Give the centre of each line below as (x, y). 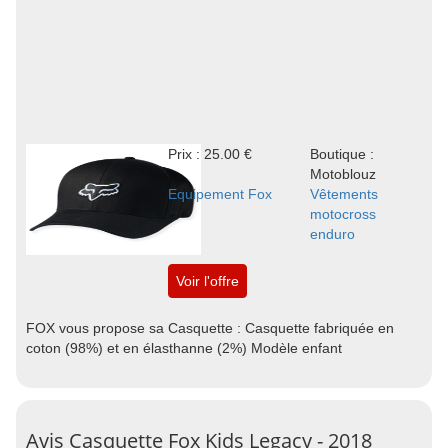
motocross (342, 214)
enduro (332, 234)
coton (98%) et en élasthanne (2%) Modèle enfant (184, 348)
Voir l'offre (207, 281)
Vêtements (343, 194)
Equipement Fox (219, 194)
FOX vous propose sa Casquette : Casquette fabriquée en (210, 328)
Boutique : (341, 154)
